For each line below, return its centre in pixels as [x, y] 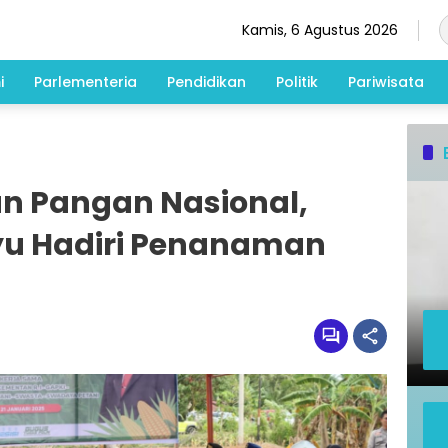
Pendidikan [206, 81]
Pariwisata [386, 81]
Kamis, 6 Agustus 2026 [320, 29]
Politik [297, 81]
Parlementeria [85, 81]
